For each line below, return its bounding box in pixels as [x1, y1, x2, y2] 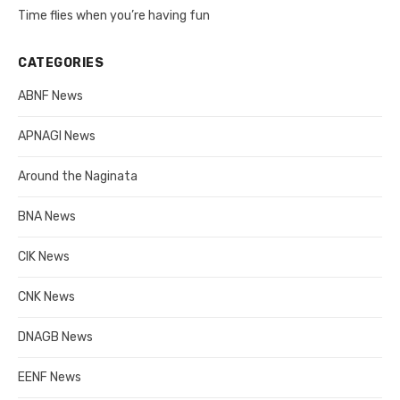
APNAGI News [18, 129, 96, 145]
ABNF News [18, 88, 83, 104]
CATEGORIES [18, 55, 104, 71]
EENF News [18, 370, 81, 386]
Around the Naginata [18, 169, 137, 185]
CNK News [18, 289, 75, 305]
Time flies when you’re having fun [18, 8, 210, 24]
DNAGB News [18, 329, 93, 346]
